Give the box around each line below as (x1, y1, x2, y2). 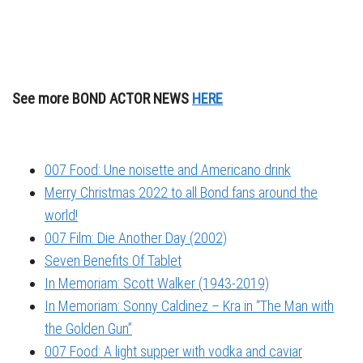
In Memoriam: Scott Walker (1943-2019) (45, 275, 269, 293)
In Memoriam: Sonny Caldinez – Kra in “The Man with (45, 297, 334, 315)
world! (45, 207, 78, 224)
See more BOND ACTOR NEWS (12, 90, 192, 107)
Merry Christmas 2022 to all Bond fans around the (45, 184, 318, 202)
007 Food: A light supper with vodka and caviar (45, 343, 302, 361)
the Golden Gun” (45, 320, 132, 338)
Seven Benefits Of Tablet (45, 252, 181, 270)
